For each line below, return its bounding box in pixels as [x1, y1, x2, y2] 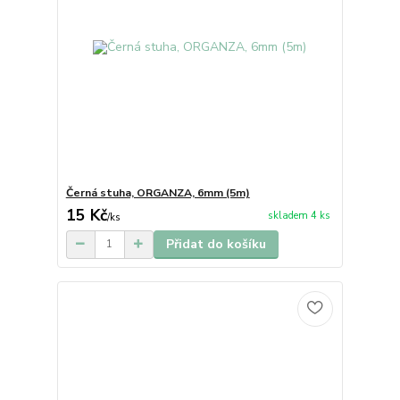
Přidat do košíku [165, 235, 266, 253]
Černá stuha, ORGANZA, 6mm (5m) [65, 185, 250, 200]
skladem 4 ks [267, 209, 330, 223]
